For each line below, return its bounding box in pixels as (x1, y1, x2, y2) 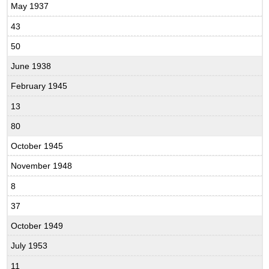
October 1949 (11, 220, 64, 231)
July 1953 (11, 241, 48, 251)
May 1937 (11, 1, 49, 11)
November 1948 (11, 161, 73, 171)
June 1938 (11, 61, 52, 71)
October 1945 (11, 141, 64, 151)
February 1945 (11, 81, 68, 91)
